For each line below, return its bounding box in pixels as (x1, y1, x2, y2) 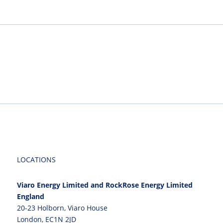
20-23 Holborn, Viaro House (16, 203, 108, 213)
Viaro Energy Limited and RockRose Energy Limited (16, 180, 193, 190)
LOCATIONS (16, 154, 56, 164)
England (16, 191, 44, 201)
